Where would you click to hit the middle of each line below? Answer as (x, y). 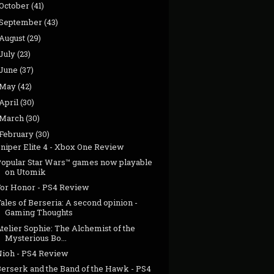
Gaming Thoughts (39, 213)
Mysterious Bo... (36, 238)
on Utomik (26, 172)
